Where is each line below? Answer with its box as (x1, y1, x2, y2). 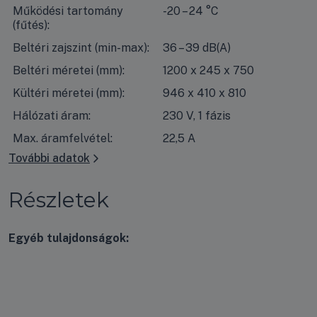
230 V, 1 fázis (162, 108, 231, 122)
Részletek (8, 186, 109, 213)
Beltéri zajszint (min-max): (13, 40, 149, 54)
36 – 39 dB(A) (162, 40, 231, 54)
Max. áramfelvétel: (13, 131, 113, 145)
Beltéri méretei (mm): (13, 63, 125, 77)
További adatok (8, 151, 90, 165)
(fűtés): (13, 18, 50, 32)
